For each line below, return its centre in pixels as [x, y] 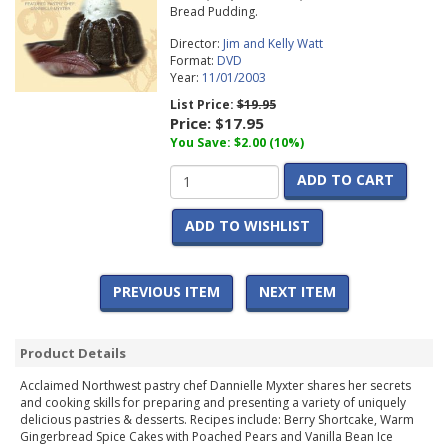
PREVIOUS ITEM [166, 292]
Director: [196, 44]
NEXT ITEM [297, 292]
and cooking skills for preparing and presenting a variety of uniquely [213, 403]
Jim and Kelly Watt [272, 44]
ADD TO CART [345, 180]
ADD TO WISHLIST [247, 226]
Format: [193, 61]
